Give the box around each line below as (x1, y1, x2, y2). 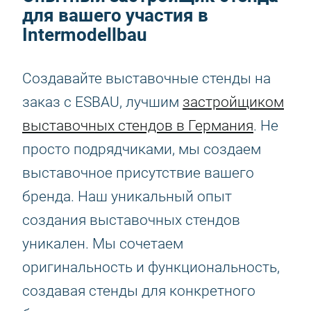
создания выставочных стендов (22, 212, 240, 228)
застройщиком (183, 94, 284, 110)
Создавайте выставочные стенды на (22, 70, 271, 87)
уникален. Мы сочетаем (22, 235, 183, 252)
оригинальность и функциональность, (22, 259, 280, 276)
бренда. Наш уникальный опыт (22, 188, 232, 205)
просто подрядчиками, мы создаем (22, 141, 261, 158)
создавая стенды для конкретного (22, 283, 255, 299)
